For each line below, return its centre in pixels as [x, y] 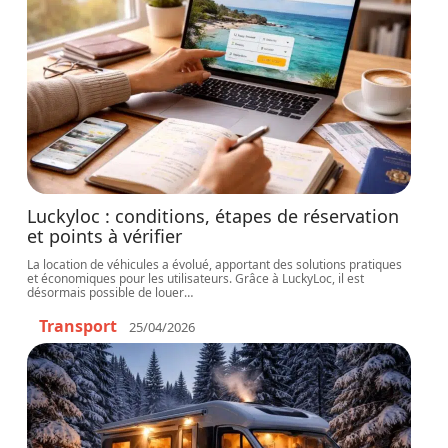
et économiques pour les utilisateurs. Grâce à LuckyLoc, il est [196, 278]
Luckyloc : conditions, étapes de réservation [213, 216]
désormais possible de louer [106, 292]
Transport [78, 326]
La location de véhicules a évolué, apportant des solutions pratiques [215, 264]
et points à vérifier [105, 236]
